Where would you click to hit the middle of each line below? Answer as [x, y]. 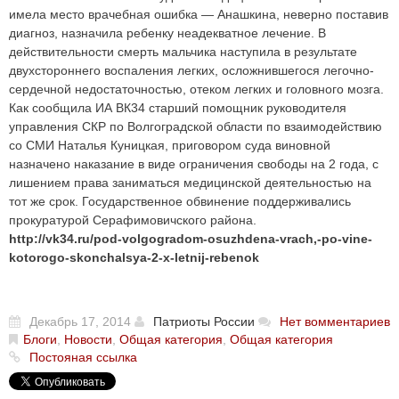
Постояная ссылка [83, 357]
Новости [88, 339]
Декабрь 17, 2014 [80, 321]
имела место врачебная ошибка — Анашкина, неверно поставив [199, 14]
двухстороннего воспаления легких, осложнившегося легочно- [191, 70]
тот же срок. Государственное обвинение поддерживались [180, 201]
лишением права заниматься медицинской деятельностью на [190, 182]
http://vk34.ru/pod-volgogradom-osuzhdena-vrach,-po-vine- [191, 238]
